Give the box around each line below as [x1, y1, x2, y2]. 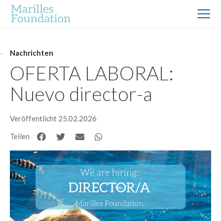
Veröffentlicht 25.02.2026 [10, 114, 97, 123]
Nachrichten [10, 48, 53, 57]
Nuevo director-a [10, 82, 152, 105]
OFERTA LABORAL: [10, 61, 174, 84]
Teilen [10, 132, 30, 141]
